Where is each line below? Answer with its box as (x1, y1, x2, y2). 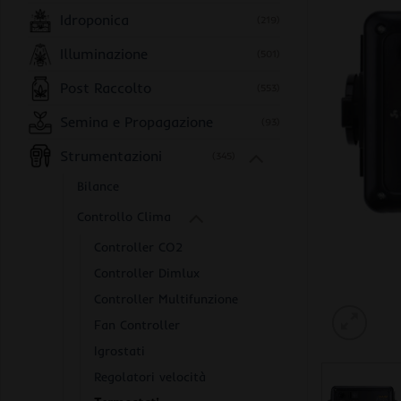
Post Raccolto (60, 78, 151, 97)
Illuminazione (60, 44, 148, 63)
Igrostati (94, 343, 145, 360)
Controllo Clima (77, 208, 171, 225)
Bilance (77, 178, 119, 195)
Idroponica (60, 10, 129, 29)
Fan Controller (94, 317, 180, 334)
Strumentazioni (60, 147, 162, 166)
